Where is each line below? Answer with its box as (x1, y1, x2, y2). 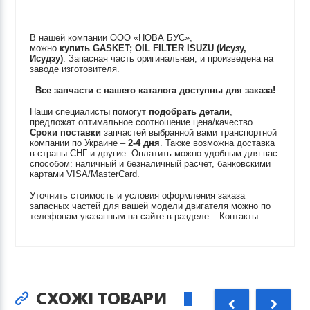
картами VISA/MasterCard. (30, 169, 140, 179)
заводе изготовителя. (30, 64, 120, 74)
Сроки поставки (30, 127, 102, 138)
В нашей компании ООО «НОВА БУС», (30, 33, 193, 43)
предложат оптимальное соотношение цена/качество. (30, 117, 256, 127)
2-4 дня (128, 138, 161, 148)
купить (60, 43, 93, 53)
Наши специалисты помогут (30, 107, 149, 117)
